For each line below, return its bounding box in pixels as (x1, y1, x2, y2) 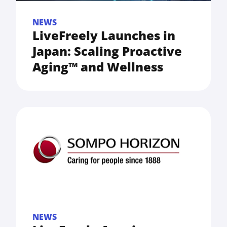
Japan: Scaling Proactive (32, 42, 182, 59)
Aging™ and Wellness (32, 58, 163, 75)
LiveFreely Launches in (32, 26, 175, 44)
